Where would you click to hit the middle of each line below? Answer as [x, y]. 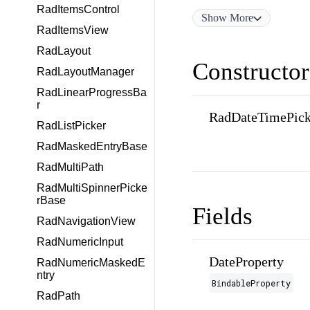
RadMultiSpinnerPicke [92, 188]
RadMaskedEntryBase [92, 146]
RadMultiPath [70, 167]
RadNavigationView [86, 221]
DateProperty [246, 262]
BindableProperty [251, 283]
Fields [222, 217]
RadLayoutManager [85, 72]
